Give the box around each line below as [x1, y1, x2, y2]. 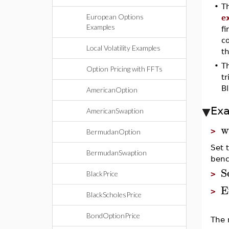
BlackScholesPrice [86, 190, 142, 199]
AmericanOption [86, 85, 138, 94]
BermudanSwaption [86, 148, 147, 157]
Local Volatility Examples [86, 43, 161, 52]
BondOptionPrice [86, 211, 140, 220]
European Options [86, 12, 144, 21]
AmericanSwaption [86, 106, 144, 115]
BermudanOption [86, 127, 141, 136]
